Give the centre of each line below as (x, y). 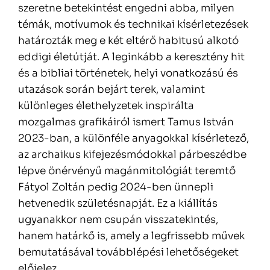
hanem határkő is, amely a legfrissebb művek (131, 236)
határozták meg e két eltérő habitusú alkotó (128, 41)
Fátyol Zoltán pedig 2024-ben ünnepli (116, 187)
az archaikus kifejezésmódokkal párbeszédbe (132, 155)
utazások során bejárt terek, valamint (111, 90)
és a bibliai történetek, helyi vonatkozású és (128, 74)
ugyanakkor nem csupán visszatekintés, (118, 220)
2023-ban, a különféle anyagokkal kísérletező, (133, 139)
